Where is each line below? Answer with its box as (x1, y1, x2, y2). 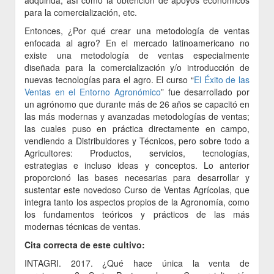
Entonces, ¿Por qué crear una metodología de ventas (24, 24, 250, 37)
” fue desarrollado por (160, 86, 250, 98)
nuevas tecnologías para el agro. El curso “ (24, 73, 194, 86)
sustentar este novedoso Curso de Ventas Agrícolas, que (24, 183, 250, 196)
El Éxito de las (193, 73, 250, 86)
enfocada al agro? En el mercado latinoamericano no (24, 37, 250, 50)
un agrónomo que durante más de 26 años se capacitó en (24, 98, 250, 111)
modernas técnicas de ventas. (24, 220, 141, 233)
